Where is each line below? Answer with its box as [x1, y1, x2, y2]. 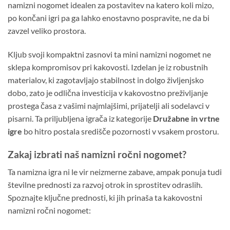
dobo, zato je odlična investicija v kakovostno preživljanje [8, 88, 208, 98]
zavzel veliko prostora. [8, 26, 86, 36]
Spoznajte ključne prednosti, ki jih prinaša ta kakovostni [8, 193, 202, 203]
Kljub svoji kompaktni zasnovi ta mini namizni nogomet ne [8, 49, 211, 60]
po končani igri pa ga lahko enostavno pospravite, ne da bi [8, 13, 209, 23]
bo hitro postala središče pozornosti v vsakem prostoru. [22, 126, 219, 137]
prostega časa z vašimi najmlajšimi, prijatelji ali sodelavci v [8, 101, 209, 111]
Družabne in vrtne [153, 113, 220, 124]
